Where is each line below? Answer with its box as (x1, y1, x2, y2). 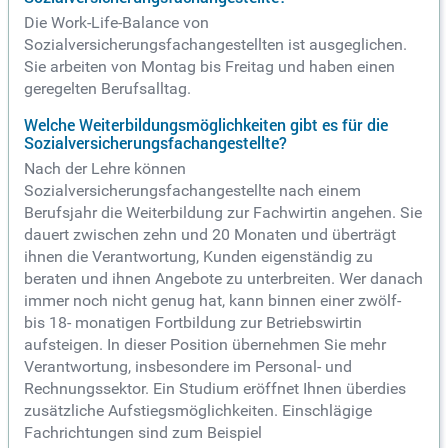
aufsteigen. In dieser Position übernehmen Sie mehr (24, 335, 386, 355)
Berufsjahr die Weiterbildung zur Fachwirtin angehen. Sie (24, 203, 422, 223)
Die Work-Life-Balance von (24, 13, 209, 33)
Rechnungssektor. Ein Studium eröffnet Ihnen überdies (24, 379, 406, 399)
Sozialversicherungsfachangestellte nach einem (24, 181, 361, 201)
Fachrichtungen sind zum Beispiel (24, 423, 262, 443)
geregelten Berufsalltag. (24, 79, 191, 99)
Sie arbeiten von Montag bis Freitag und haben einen (24, 57, 395, 77)
